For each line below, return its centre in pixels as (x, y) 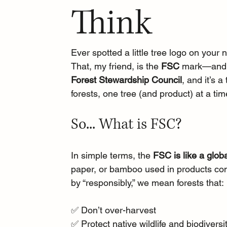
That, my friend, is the (116, 66)
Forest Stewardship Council (127, 80)
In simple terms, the (112, 156)
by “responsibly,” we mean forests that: (148, 183)
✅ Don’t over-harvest (114, 210)
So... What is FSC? (127, 125)
